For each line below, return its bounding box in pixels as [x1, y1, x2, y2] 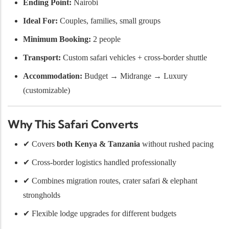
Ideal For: [23, 16, 58, 25]
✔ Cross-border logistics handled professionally [23, 158, 176, 167]
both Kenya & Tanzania [57, 140, 140, 149]
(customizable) [23, 85, 70, 95]
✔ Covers [23, 140, 57, 149]
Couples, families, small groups [58, 16, 161, 25]
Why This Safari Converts [8, 117, 139, 132]
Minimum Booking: [23, 34, 91, 43]
